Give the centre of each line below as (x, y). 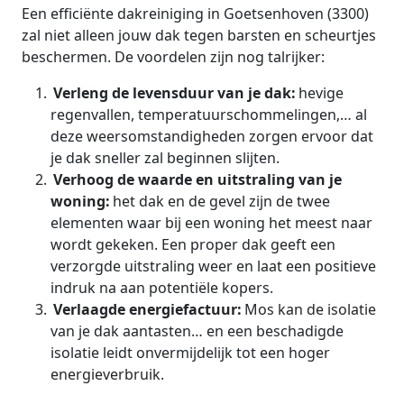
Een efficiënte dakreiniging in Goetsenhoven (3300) (195, 13)
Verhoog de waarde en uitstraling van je (197, 179)
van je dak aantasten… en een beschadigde (197, 331)
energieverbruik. (107, 374)
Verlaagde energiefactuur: (147, 309)
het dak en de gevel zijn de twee (221, 201)
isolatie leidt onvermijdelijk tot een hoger (190, 352)
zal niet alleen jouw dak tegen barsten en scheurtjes (199, 35)
